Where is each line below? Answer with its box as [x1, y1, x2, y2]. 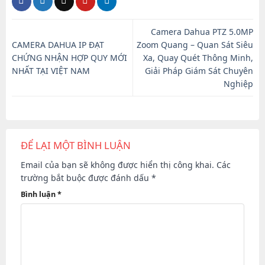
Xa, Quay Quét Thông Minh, [143, 51, 254, 63]
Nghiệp [224, 77, 254, 89]
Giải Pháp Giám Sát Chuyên [145, 64, 254, 76]
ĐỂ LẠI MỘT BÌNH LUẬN [20, 138, 133, 153]
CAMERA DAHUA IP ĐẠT [11, 38, 104, 50]
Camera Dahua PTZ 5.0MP [151, 25, 254, 37]
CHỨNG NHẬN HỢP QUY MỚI [11, 51, 127, 63]
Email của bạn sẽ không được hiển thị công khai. [20, 159, 214, 170]
